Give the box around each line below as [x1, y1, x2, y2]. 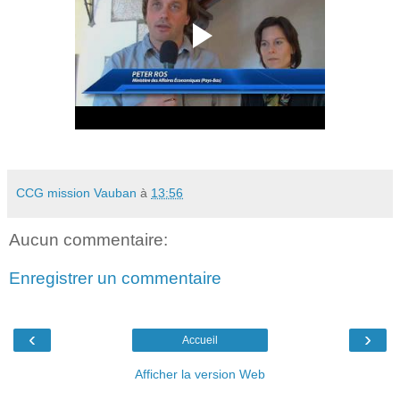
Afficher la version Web [135, 366, 265, 381]
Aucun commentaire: [9, 229, 168, 249]
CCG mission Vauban [16, 185, 137, 200]
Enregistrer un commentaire [9, 269, 221, 288]
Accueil [182, 333, 218, 346]
